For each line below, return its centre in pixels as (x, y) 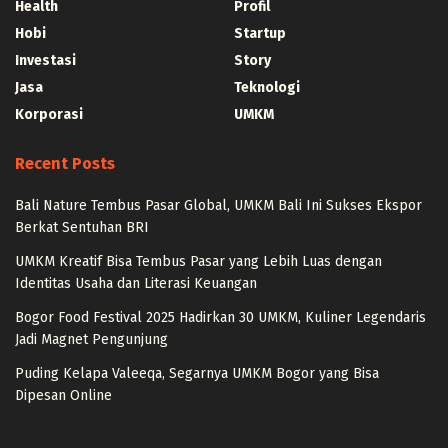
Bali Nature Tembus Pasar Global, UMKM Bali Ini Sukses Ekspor (218, 205)
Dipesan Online (63, 395)
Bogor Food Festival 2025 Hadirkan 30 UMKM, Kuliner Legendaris (220, 317)
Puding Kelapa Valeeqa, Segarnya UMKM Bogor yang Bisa (197, 373)
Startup (260, 33)
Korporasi (49, 114)
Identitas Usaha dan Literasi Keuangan (136, 283)
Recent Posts (65, 163)
